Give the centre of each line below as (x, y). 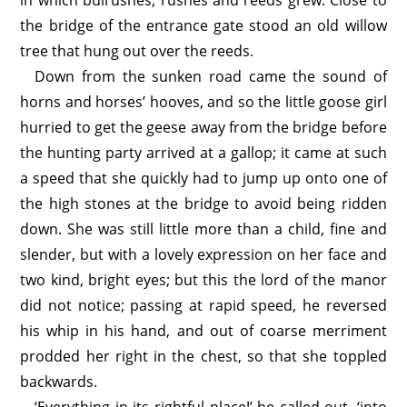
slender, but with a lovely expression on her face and (203, 254)
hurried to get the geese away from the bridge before (203, 127)
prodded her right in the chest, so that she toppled (203, 356)
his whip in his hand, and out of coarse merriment (203, 331)
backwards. (59, 382)
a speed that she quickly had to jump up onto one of (203, 178)
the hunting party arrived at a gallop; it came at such (203, 153)
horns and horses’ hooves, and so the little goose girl (203, 102)
